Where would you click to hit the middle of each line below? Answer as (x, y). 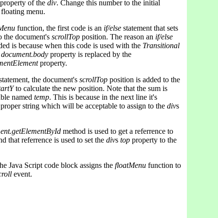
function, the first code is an (59, 28)
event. (22, 174)
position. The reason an (118, 37)
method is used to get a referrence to (117, 131)
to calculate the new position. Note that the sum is (91, 88)
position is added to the (144, 80)
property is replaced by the (90, 54)
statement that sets (150, 28)
